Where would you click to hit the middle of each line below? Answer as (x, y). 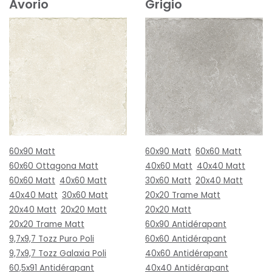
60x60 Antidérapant (186, 239)
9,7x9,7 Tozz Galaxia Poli (58, 253)
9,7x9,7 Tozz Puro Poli (52, 239)
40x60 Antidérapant (186, 253)
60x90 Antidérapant (186, 224)
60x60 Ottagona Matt (54, 166)
